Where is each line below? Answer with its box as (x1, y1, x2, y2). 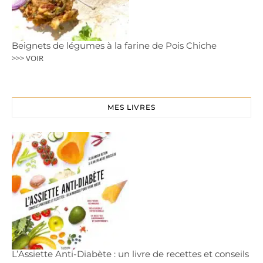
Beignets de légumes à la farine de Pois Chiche (12, 40, 217, 51)
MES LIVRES (107, 103, 156, 112)
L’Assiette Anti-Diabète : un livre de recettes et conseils (12, 248, 249, 259)
